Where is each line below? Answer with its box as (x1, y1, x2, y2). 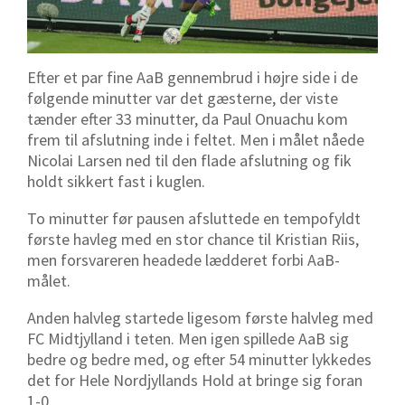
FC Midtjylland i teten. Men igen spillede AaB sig (27, 328, 349, 350)
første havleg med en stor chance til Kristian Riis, (27, 229, 359, 250)
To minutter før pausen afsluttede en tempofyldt (27, 208, 361, 230)
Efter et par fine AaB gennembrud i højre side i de (27, 67, 358, 89)
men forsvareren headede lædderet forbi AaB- (27, 250, 340, 271)
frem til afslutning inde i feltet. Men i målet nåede (27, 129, 364, 151)
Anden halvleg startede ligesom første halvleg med (27, 307, 373, 329)
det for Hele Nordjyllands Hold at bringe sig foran (27, 370, 363, 391)
